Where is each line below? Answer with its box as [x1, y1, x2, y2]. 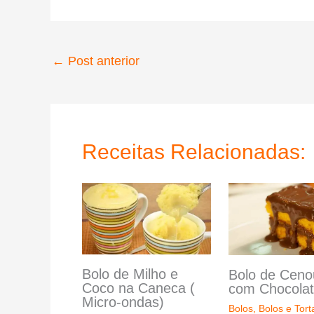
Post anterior [64, 53, 139, 68]
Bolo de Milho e [82, 266, 178, 282]
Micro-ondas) [82, 294, 164, 310]
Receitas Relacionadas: [82, 139, 306, 163]
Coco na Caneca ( [82, 280, 195, 296]
